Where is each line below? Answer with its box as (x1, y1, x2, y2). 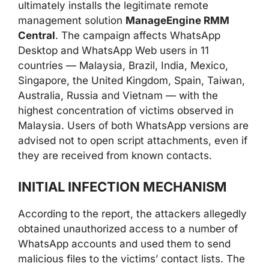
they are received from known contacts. (18, 150, 212, 162)
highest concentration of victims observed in (18, 104, 234, 116)
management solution (18, 14, 125, 26)
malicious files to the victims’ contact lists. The (18, 252, 245, 265)
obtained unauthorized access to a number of (18, 222, 238, 235)
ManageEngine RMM (125, 14, 229, 26)
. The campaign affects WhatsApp (55, 29, 220, 41)
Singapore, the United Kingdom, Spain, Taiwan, (18, 74, 245, 86)
